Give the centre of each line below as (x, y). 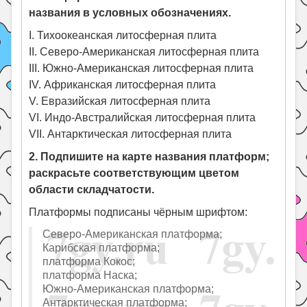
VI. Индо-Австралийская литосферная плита (143, 118)
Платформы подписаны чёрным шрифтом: (138, 212)
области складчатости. (92, 190)
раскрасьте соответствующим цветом (134, 173)
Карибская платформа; (101, 248)
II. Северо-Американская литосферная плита (144, 52)
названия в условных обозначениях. (130, 13)
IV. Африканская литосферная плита (123, 85)
